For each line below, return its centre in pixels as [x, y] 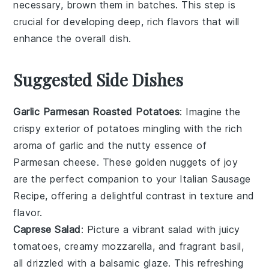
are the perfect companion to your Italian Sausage [132, 179]
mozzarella [127, 246]
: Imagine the [210, 111]
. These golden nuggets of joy [167, 162]
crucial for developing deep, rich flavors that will [126, 21]
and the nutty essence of [145, 145]
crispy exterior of [55, 128]
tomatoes [36, 246]
